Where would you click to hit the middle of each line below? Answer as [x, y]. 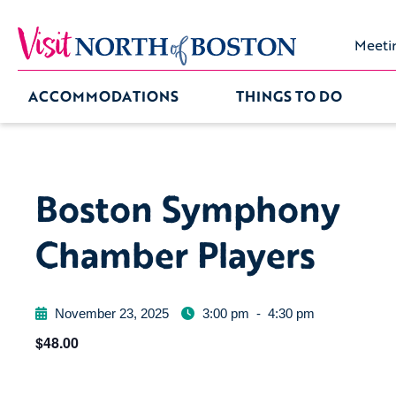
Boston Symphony [188, 208]
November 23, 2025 [112, 313]
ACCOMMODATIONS [103, 97]
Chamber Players [175, 254]
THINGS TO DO [289, 97]
